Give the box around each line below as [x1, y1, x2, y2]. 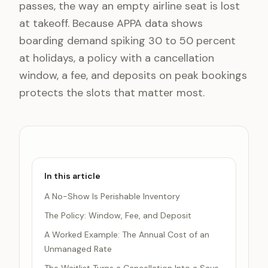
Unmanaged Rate [44, 243, 112, 254]
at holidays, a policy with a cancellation [19, 51, 214, 65]
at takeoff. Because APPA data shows [19, 16, 203, 31]
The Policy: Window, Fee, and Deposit [44, 210, 191, 221]
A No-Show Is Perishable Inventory [44, 191, 180, 202]
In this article [44, 170, 100, 181]
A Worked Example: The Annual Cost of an [44, 229, 209, 240]
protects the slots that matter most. [19, 86, 205, 100]
